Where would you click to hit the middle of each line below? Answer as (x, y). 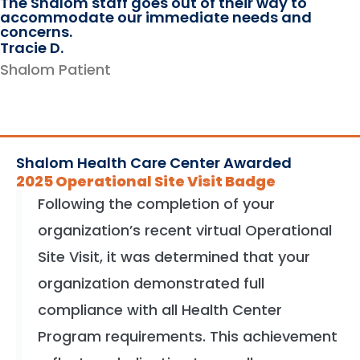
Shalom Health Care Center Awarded (154, 162)
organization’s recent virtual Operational (185, 230)
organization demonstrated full (151, 283)
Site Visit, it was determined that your (174, 256)
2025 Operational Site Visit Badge (146, 181)
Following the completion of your (156, 203)
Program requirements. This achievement (188, 336)
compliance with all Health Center (160, 309)
